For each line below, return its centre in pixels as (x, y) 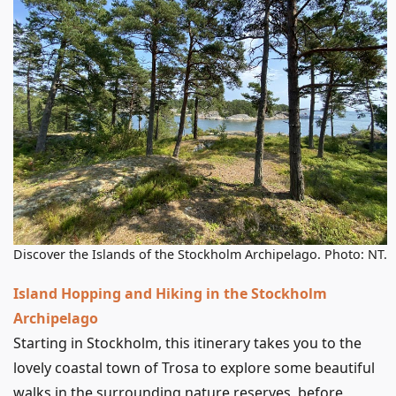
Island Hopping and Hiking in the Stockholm (170, 294)
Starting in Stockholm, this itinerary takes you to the (187, 343)
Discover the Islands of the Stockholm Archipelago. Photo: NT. (200, 255)
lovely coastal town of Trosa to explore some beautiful (194, 368)
